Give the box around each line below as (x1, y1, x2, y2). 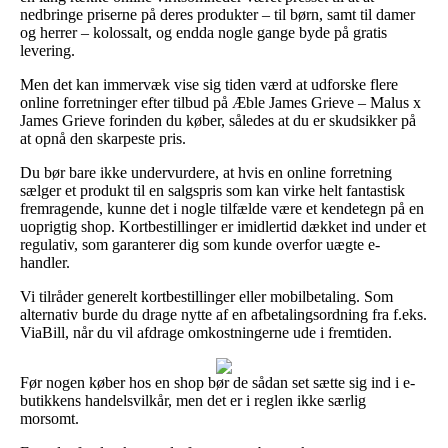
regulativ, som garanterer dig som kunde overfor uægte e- (20, 235, 380, 253)
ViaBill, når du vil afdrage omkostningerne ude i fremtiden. (20, 323, 392, 341)
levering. (20, 41, 75, 59)
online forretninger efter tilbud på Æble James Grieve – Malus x (20, 93, 421, 111)
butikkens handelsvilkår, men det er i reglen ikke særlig (20, 391, 366, 409)
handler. (20, 253, 70, 271)
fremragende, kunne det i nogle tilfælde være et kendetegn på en (20, 199, 424, 217)
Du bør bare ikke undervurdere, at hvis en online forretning (20, 163, 392, 181)
